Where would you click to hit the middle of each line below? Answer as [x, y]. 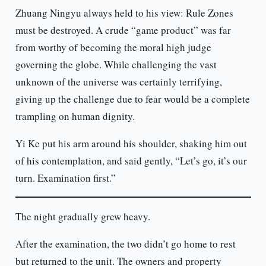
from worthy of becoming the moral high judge [113, 47]
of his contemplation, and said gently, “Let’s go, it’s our [131, 161]
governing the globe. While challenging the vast [116, 65]
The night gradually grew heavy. [83, 217]
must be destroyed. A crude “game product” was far [123, 30]
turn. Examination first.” [65, 178]
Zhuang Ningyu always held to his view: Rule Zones [124, 13]
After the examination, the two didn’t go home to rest [125, 244]
